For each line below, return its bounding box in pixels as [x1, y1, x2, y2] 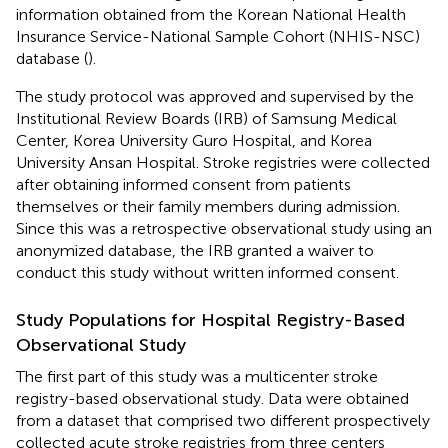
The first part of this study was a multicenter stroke [16, 366, 378, 386]
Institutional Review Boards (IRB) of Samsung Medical [16, 108, 397, 128]
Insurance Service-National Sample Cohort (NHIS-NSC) [16, 26, 420, 46]
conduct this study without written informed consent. [16, 262, 399, 282]
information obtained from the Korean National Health [16, 4, 406, 24]
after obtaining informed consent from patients [16, 174, 351, 194]
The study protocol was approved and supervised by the [16, 86, 414, 106]
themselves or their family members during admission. [16, 196, 400, 216]
